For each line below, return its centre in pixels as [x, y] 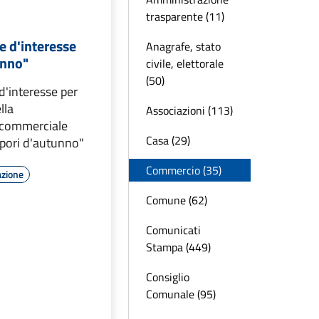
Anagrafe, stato [183, 46]
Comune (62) [177, 200]
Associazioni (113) [189, 110]
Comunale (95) [181, 294]
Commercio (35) [184, 170]
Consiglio [168, 277]
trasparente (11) [185, 16]
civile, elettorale [185, 63]
